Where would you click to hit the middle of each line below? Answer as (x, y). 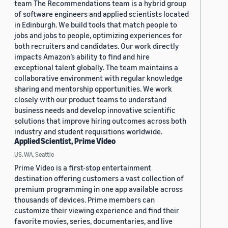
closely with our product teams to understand (90, 99)
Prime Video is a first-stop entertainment (83, 168)
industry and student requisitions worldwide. (88, 132)
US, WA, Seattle (34, 154)
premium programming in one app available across (98, 189)
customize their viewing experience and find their (97, 210)
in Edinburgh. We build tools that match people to (96, 25)
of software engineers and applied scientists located (102, 14)
